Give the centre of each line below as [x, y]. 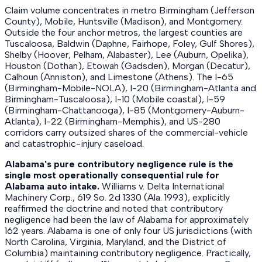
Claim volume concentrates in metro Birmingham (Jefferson [130, 11]
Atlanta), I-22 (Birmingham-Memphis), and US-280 [113, 122]
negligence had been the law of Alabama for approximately [127, 220]
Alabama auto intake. [52, 187]
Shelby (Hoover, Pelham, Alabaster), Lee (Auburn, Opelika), [127, 55]
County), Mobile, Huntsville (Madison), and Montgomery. [124, 22]
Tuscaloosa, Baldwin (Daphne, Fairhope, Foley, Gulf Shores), [130, 44]
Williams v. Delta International [163, 187]
